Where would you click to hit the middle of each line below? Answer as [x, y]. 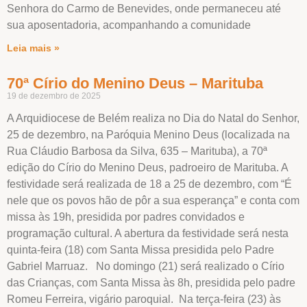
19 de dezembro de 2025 [54, 96]
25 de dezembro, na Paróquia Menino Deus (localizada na [148, 134]
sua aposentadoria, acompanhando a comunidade [129, 25]
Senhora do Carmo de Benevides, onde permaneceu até [144, 8]
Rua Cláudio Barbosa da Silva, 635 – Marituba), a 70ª [137, 151]
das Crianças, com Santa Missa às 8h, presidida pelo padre [151, 282]
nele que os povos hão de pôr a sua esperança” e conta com [153, 200]
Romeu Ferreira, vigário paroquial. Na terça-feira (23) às [144, 299]
